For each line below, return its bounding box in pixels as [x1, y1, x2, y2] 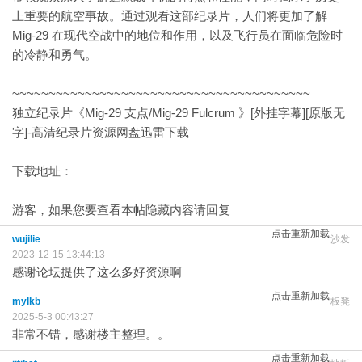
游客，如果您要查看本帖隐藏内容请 [12, 203, 206, 217]
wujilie [12, 234, 40, 245]
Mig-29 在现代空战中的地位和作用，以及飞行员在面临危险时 [12, 28, 343, 42]
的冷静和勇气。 [12, 48, 97, 61]
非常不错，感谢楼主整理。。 [12, 327, 170, 341]
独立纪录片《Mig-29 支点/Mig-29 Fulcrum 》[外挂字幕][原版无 [12, 106, 345, 120]
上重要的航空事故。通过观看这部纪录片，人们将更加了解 [12, 9, 327, 23]
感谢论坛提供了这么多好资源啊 [12, 265, 182, 279]
